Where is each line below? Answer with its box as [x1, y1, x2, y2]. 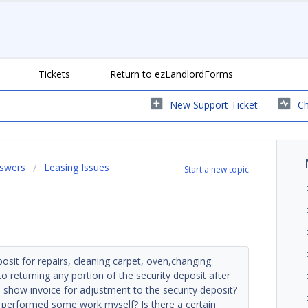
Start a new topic [184, 163, 250, 175]
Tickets [38, 67, 70, 80]
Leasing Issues [44, 160, 109, 174]
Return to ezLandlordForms [110, 67, 233, 80]
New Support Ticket [170, 98, 258, 111]
